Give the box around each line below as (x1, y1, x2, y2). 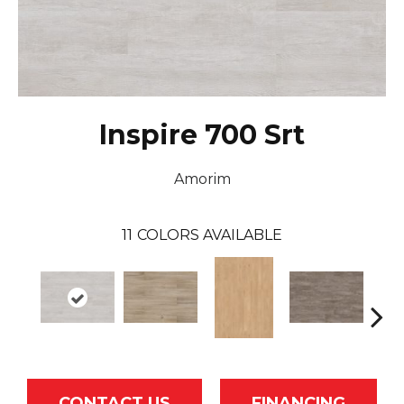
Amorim (173, 170, 231, 188)
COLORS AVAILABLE (137, 225, 282, 243)
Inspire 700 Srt (99, 117, 305, 151)
